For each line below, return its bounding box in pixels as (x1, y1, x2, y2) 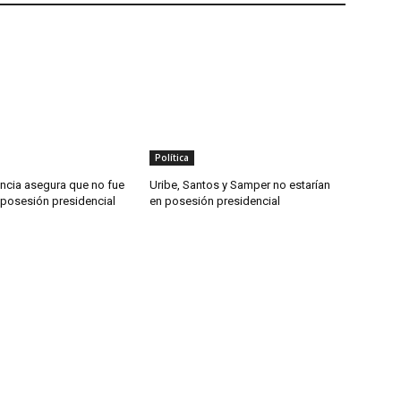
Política (155, 150, 190, 164)
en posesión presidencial (149, 193, 281, 208)
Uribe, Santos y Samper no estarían (149, 177, 331, 192)
